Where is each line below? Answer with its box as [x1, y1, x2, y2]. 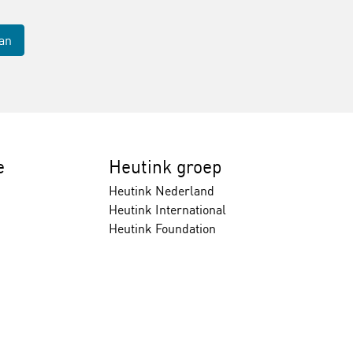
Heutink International [108, 202, 226, 217]
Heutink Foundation [108, 221, 216, 236]
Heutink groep [108, 155, 222, 178]
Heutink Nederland [108, 183, 214, 199]
